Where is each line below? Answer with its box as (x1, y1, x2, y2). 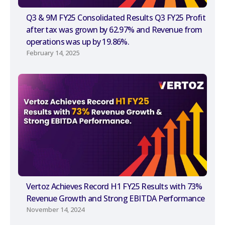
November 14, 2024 (27, 204, 84, 214)
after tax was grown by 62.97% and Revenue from (26, 24, 202, 36)
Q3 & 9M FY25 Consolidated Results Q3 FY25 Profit (26, 12, 206, 24)
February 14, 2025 (27, 48, 79, 58)
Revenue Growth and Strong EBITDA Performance (26, 192, 205, 204)
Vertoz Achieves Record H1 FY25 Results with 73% (26, 180, 202, 192)
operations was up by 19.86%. (26, 36, 130, 48)
